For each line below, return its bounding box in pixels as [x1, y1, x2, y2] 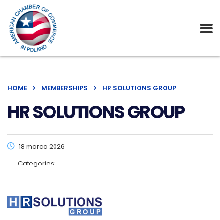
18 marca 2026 [17, 142, 65, 151]
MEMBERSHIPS [41, 83, 88, 93]
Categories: [18, 159, 55, 168]
